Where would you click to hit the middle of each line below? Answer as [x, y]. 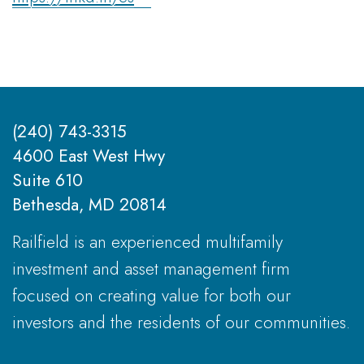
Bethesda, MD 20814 [89, 204]
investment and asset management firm [151, 269]
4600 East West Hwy [89, 156]
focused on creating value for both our [152, 295]
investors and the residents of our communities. [181, 322]
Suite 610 [48, 180]
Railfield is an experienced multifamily [147, 242]
